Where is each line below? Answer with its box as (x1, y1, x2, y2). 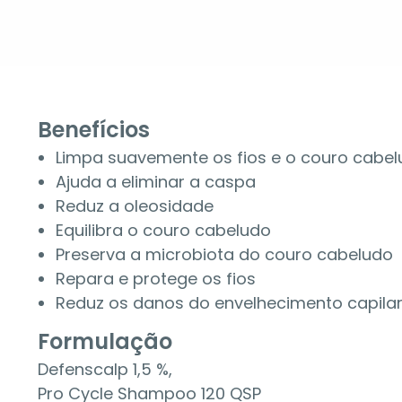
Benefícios (38, 115, 150, 144)
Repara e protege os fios (56, 267, 256, 290)
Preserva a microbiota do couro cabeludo (56, 243, 393, 266)
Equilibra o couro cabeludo (56, 219, 271, 241)
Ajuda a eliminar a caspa (56, 170, 256, 193)
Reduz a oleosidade (56, 195, 214, 217)
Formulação (38, 327, 172, 356)
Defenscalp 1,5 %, (38, 358, 172, 380)
